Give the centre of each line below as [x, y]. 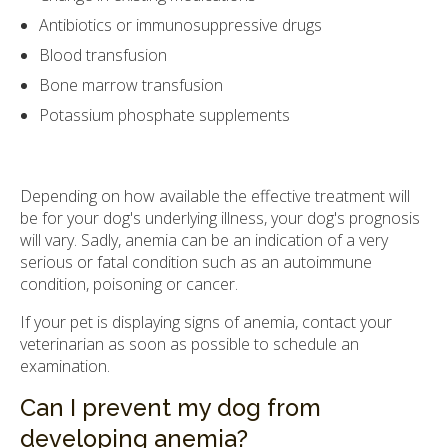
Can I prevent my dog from [170, 408]
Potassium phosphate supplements [165, 114]
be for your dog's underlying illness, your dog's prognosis [220, 218]
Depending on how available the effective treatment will [215, 196]
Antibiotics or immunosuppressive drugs [181, 24]
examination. [65, 366]
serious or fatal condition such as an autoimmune [196, 262]
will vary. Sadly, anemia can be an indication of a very [204, 240]
